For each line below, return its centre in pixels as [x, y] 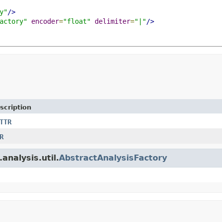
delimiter [112, 21]
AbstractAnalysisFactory [113, 158]
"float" [77, 21]
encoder [45, 21]
